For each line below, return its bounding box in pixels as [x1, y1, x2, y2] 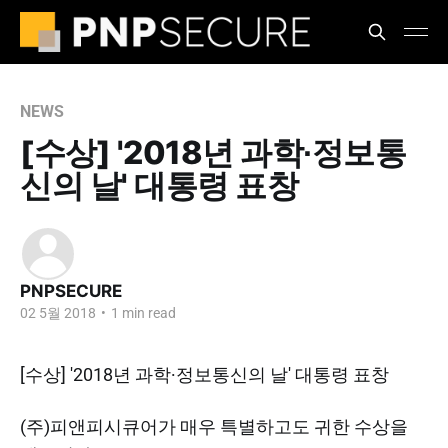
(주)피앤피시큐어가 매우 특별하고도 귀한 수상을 [20, 416, 408, 437]
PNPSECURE [20, 281, 122, 301]
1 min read [108, 305, 176, 321]
